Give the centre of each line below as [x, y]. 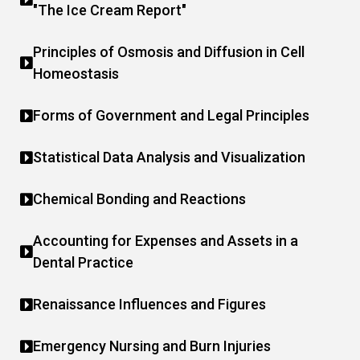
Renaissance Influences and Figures [149, 304]
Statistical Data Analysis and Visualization [169, 157]
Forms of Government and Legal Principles [171, 115]
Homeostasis [76, 74]
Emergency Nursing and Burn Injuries [152, 346]
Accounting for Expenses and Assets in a [166, 241]
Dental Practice [83, 262]
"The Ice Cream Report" [110, 10]
